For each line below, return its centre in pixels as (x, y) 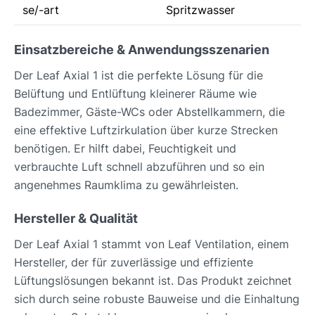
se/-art (41, 10)
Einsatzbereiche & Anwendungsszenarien (142, 50)
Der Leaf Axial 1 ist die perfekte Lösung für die (139, 75)
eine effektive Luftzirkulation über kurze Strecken (146, 130)
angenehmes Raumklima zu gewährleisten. (126, 185)
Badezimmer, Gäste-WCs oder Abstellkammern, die (149, 112)
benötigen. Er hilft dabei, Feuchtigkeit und (125, 148)
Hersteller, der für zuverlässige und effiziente (134, 262)
